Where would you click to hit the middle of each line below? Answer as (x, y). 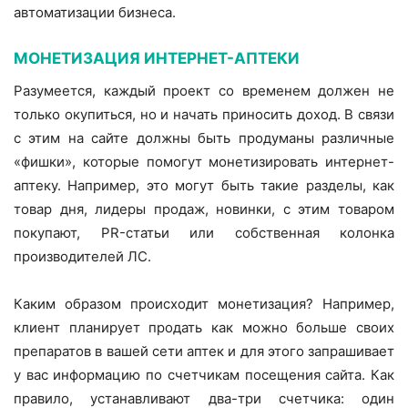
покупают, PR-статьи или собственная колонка (204, 233)
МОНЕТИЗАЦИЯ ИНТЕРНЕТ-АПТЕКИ (157, 59)
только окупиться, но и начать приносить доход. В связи (204, 115)
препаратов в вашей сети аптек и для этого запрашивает (204, 352)
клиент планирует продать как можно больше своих (204, 328)
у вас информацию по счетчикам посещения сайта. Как (204, 375)
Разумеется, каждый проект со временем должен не (204, 91)
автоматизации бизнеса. (95, 13)
